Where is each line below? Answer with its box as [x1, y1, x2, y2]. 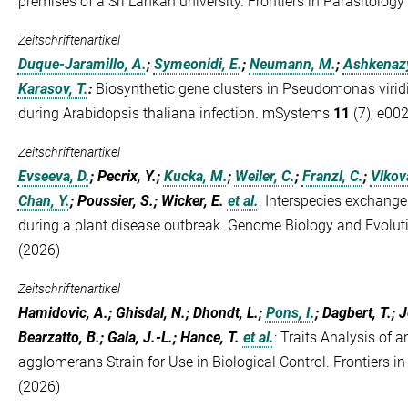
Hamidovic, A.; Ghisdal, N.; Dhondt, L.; [17, 304, 266, 321]
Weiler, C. [234, 168, 295, 185]
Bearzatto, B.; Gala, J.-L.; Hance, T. [17, 329, 240, 346]
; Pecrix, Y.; [89, 168, 164, 185]
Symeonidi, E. [153, 56, 242, 73]
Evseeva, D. [17, 168, 90, 185]
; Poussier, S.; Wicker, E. [69, 192, 224, 209]
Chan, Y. [17, 192, 70, 209]
